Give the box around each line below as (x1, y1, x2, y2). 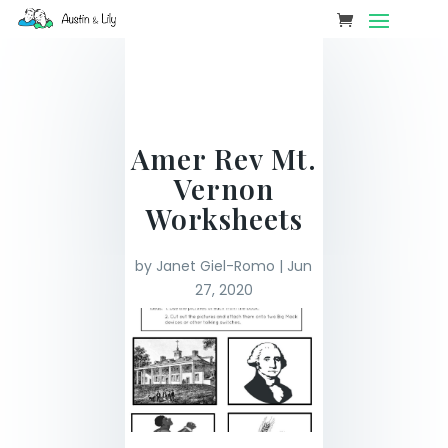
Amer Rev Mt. (130, 140, 317, 177)
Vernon (173, 170, 274, 207)
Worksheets (144, 200, 303, 237)
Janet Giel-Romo (156, 256, 276, 276)
